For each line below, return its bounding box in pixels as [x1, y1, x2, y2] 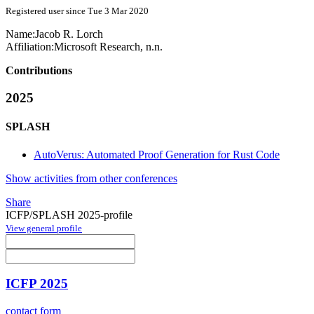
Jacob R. [35, 28, 76, 41]
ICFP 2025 [6, 276, 68, 292]
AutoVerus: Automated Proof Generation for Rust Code [34, 148, 280, 161]
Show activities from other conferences [6, 172, 177, 184]
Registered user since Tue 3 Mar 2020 [6, 6, 149, 17]
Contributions [6, 64, 72, 77]
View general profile [6, 222, 82, 233]
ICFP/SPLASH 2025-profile [6, 208, 132, 221]
